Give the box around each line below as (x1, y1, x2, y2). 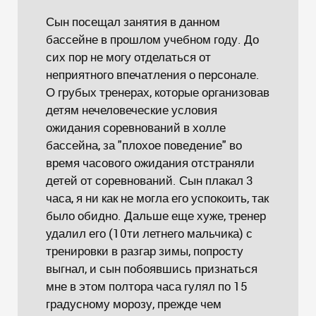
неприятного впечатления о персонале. (46, 66, 260, 83)
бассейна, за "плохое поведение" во (46, 137, 242, 153)
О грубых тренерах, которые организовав (46, 84, 269, 100)
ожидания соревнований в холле (46, 119, 226, 135)
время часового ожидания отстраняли (46, 154, 255, 171)
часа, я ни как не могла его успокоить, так (46, 190, 269, 206)
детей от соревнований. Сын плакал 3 (46, 172, 253, 188)
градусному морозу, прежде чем (46, 296, 221, 312)
